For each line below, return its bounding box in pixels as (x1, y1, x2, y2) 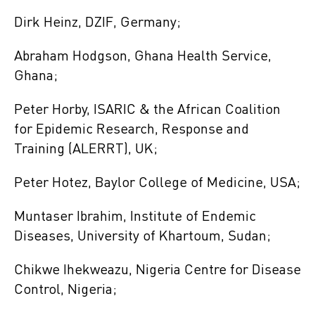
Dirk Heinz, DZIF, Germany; (14, 15, 184, 30)
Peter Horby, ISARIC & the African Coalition (14, 103, 281, 117)
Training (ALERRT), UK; (14, 142, 157, 157)
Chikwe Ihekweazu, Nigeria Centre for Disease (14, 263, 301, 278)
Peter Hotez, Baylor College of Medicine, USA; (14, 176, 300, 191)
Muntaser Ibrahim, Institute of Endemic (14, 210, 256, 224)
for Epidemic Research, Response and (14, 122, 249, 137)
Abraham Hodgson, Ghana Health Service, (14, 49, 271, 64)
